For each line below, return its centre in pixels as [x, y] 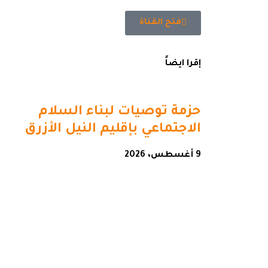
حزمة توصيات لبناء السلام [120, 112]
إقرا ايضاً [183, 64]
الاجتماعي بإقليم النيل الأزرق [113, 130]
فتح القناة [160, 22]
